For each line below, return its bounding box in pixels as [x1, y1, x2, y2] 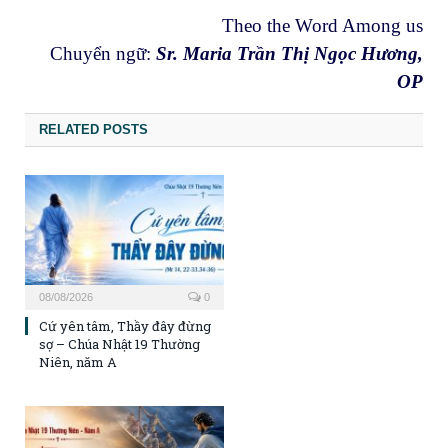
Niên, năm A [39, 352, 117, 371]
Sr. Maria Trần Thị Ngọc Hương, [156, 43, 423, 65]
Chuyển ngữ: [50, 43, 156, 65]
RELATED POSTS [39, 121, 148, 137]
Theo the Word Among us [222, 15, 423, 37]
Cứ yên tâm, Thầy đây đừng [39, 316, 211, 335]
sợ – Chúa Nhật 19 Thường [39, 334, 200, 353]
